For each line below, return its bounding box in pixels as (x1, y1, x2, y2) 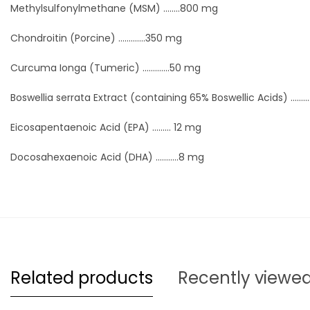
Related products (10, 266, 153, 289)
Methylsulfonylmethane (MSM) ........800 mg (10, 1, 218, 15)
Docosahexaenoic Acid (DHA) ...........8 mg (10, 150, 204, 164)
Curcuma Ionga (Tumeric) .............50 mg (10, 61, 201, 75)
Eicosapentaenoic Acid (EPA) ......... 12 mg (10, 120, 201, 134)
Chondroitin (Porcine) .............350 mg (10, 31, 182, 45)
